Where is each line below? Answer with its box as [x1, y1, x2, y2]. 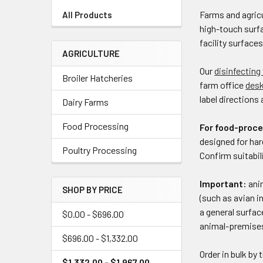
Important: [200, 178, 247, 190]
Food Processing [62, 120, 129, 131]
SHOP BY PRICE [62, 184, 123, 195]
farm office [200, 79, 246, 91]
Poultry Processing [62, 144, 137, 156]
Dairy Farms [62, 96, 109, 107]
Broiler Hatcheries [62, 72, 133, 83]
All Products [62, 9, 112, 20]
